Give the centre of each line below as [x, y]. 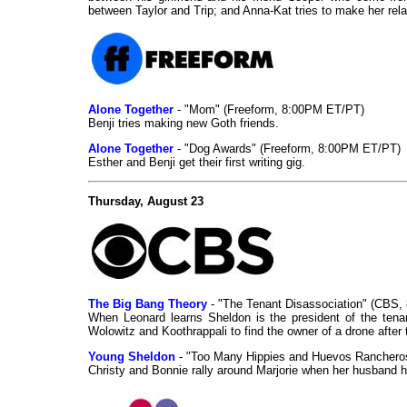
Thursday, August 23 [146, 202]
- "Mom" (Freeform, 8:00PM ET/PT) [269, 110]
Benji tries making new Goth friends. [184, 124]
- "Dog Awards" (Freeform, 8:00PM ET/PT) [287, 149]
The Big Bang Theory [148, 304]
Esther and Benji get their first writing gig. [197, 163]
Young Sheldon [132, 357]
